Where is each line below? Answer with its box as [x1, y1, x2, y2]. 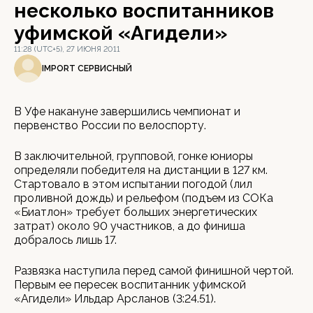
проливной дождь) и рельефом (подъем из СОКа [14, 191, 273, 205]
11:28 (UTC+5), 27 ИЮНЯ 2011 [14, 45, 120, 54]
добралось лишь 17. [14, 233, 117, 247]
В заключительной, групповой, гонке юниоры [14, 150, 253, 163]
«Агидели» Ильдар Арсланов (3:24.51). [14, 292, 216, 305]
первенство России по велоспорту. [14, 119, 206, 132]
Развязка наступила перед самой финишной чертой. [14, 264, 293, 277]
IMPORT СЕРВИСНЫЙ [42, 63, 132, 73]
